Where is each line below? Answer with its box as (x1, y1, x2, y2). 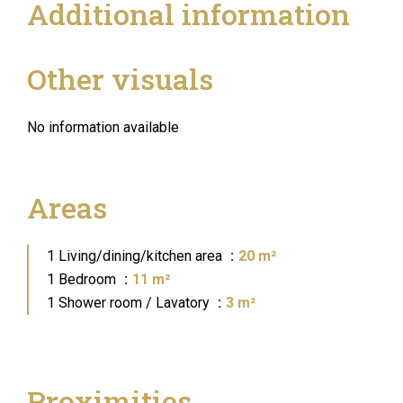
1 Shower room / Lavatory (47, 294, 213, 311)
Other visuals (27, 59, 213, 98)
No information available (27, 119, 179, 136)
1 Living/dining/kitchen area (47, 247, 226, 264)
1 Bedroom (47, 271, 120, 288)
